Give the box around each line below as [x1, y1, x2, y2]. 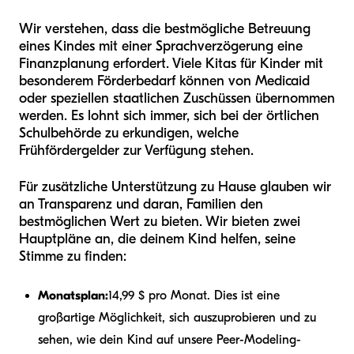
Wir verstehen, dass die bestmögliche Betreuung [19, 21, 311, 38]
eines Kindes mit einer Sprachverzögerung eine [19, 38, 303, 55]
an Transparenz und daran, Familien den [19, 196, 263, 213]
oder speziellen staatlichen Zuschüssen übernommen [19, 90, 335, 107]
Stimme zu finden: [19, 248, 126, 265]
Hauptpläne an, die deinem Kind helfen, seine [19, 231, 296, 248]
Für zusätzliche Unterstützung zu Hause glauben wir [19, 179, 331, 196]
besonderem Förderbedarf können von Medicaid [19, 73, 310, 90]
